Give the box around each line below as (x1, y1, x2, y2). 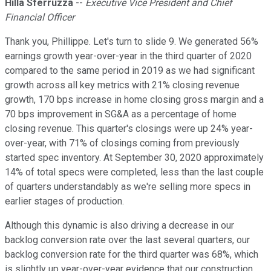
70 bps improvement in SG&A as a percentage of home (5, 108, 237, 120)
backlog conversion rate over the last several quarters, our (5, 234, 250, 246)
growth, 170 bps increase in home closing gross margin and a (5, 94, 264, 106)
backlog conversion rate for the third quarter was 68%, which (5, 249, 258, 261)
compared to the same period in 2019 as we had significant (5, 65, 255, 77)
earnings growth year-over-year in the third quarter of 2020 (5, 50, 252, 62)
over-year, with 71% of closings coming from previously (5, 137, 240, 149)
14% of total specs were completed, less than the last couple (5, 166, 264, 178)
